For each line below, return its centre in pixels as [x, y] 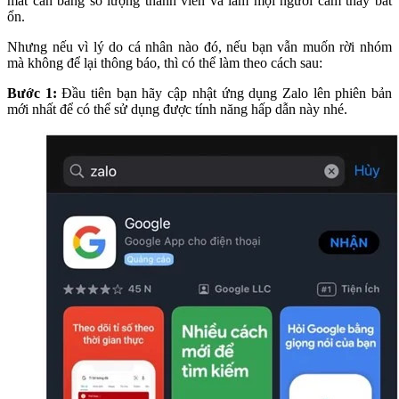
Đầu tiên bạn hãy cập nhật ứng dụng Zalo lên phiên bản [224, 93]
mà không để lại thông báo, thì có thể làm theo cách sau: [165, 62]
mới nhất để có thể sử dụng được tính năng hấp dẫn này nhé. [177, 109]
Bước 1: [32, 93]
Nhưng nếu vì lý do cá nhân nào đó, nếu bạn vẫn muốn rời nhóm [199, 46]
